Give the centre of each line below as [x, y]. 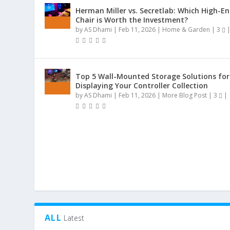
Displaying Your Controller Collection [142, 85]
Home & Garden [186, 29]
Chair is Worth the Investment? [132, 20]
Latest [74, 218]
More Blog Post [185, 95]
